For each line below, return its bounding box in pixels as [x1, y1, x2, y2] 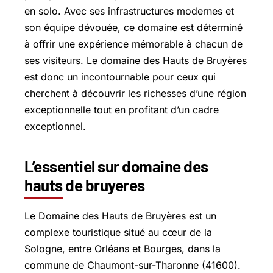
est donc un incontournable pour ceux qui [24, 71, 216, 83]
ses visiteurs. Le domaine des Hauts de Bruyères [24, 54, 247, 66]
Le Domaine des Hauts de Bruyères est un [24, 209, 216, 222]
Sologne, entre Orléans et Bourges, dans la [24, 242, 221, 255]
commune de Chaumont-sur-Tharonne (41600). [24, 258, 241, 271]
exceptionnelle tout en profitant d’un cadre [24, 104, 219, 116]
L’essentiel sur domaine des [24, 157, 208, 175]
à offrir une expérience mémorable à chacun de [24, 38, 243, 50]
